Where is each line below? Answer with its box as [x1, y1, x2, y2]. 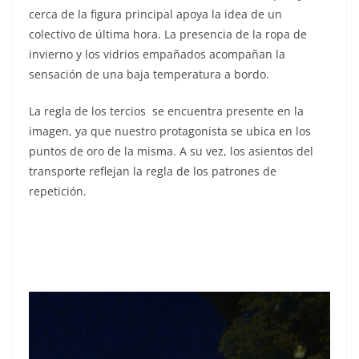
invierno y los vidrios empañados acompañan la [29, 46, 285, 62]
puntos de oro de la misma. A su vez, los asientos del [29, 143, 313, 159]
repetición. [29, 183, 87, 199]
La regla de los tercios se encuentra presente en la [29, 103, 304, 119]
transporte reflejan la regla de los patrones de [29, 163, 276, 179]
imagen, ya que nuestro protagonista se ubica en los [29, 123, 311, 139]
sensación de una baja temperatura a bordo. [29, 66, 269, 82]
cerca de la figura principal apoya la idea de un [29, 6, 282, 22]
